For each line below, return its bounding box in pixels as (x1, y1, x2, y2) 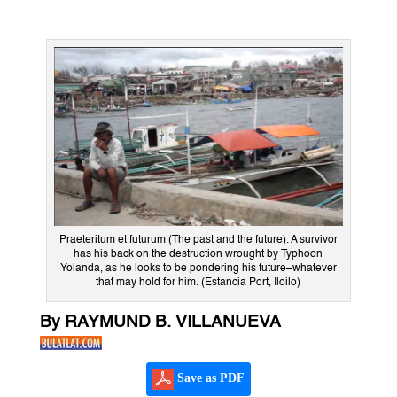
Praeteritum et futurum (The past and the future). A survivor (58, 234, 338, 245)
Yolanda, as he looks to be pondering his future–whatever (59, 262, 337, 274)
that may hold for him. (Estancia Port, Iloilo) (96, 276, 301, 288)
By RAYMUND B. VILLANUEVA (39, 313, 281, 331)
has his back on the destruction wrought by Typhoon (74, 248, 323, 260)
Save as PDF (173, 370, 245, 385)
